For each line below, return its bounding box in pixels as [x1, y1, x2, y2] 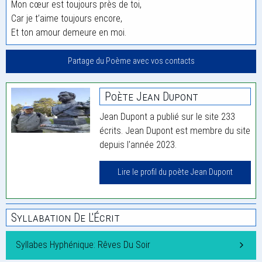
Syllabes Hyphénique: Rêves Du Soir [16, 239, 150, 251]
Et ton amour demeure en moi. [11, 27, 126, 38]
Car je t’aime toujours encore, [11, 13, 122, 24]
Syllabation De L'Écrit [11, 211, 120, 225]
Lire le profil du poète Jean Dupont [118, 167, 233, 178]
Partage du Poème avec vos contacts [67, 56, 195, 67]
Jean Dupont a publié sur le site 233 [99, 111, 236, 123]
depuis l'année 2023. [99, 139, 177, 151]
